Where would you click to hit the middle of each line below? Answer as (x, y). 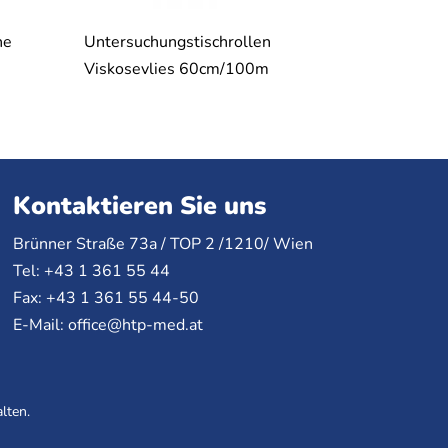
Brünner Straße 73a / (91, 244)
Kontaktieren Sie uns (139, 206)
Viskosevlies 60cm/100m (176, 69)
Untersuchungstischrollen (177, 42)
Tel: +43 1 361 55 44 (91, 271)
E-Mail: (40, 325)
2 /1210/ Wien (256, 244)
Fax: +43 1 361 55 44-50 (105, 298)
